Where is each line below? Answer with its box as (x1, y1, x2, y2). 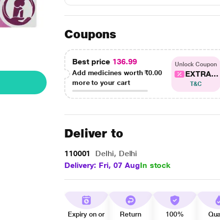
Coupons (64, 27, 117, 41)
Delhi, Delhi (93, 149, 137, 158)
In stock (139, 161, 171, 170)
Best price (72, 57, 112, 66)
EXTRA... (185, 69, 219, 79)
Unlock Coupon (174, 60, 217, 68)
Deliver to (64, 126, 124, 140)
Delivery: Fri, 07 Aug (64, 161, 140, 170)
